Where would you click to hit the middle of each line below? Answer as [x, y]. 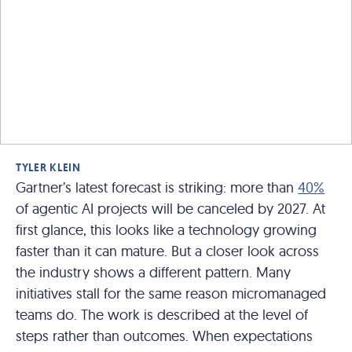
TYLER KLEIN [48, 167]
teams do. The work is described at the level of [162, 315]
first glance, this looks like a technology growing [166, 230]
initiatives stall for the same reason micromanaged [171, 293]
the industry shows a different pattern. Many [153, 272]
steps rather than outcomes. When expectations [164, 336]
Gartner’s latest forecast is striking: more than [157, 187]
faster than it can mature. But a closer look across [167, 251]
